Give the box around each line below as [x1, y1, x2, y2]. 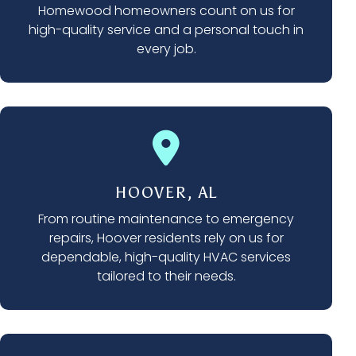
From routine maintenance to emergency [38, 210, 294, 229]
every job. [136, 40, 196, 59]
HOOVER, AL [114, 183, 218, 203]
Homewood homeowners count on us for [37, 2, 295, 21]
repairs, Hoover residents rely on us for [48, 229, 284, 248]
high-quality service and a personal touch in [29, 21, 304, 40]
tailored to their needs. [96, 267, 236, 286]
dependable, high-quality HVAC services [41, 248, 291, 267]
